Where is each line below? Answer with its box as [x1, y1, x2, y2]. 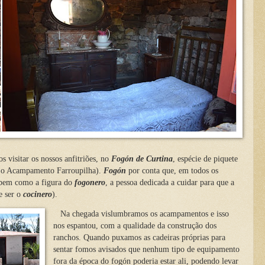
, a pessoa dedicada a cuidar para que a [105, 177, 234, 187]
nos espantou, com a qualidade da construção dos [53, 221, 216, 231]
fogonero [75, 177, 105, 187]
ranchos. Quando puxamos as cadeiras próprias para [53, 233, 225, 243]
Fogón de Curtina [111, 154, 173, 163]
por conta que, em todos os [126, 166, 218, 175]
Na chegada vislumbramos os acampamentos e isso [53, 209, 229, 219]
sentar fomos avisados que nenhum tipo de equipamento [53, 245, 240, 254]
